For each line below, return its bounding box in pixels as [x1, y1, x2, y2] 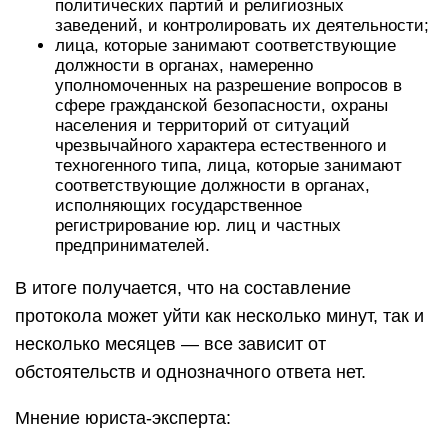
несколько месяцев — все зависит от [15, 334, 326, 354]
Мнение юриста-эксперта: [15, 408, 231, 428]
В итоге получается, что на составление [15, 278, 351, 298]
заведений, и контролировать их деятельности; [55, 16, 429, 35]
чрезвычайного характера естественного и [55, 136, 387, 155]
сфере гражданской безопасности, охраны [55, 96, 388, 115]
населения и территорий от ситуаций [55, 116, 350, 135]
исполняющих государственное [55, 196, 302, 215]
